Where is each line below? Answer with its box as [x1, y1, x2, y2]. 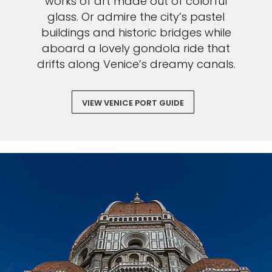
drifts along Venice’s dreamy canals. [36, 56, 236, 72]
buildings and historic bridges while [41, 25, 231, 41]
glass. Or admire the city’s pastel [47, 9, 225, 25]
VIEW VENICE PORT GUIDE [82, 97, 184, 109]
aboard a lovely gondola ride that [42, 41, 230, 56]
